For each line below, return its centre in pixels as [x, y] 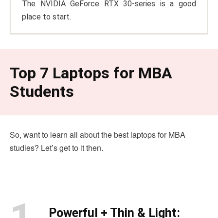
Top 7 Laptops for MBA [91, 73]
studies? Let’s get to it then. [56, 147]
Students [42, 91]
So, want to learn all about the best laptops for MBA [98, 134]
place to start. [46, 17]
